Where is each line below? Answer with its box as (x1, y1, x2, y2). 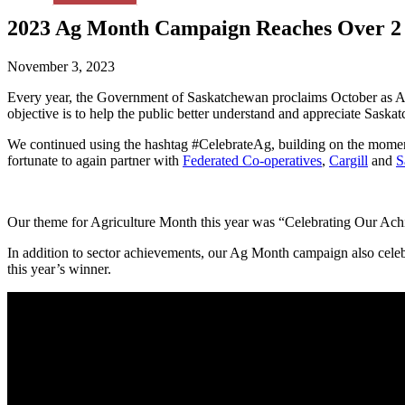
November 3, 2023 (7, 58, 115, 74)
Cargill (329, 152, 368, 168)
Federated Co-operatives (183, 152, 322, 168)
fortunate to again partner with (7, 152, 183, 168)
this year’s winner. (7, 260, 111, 277)
